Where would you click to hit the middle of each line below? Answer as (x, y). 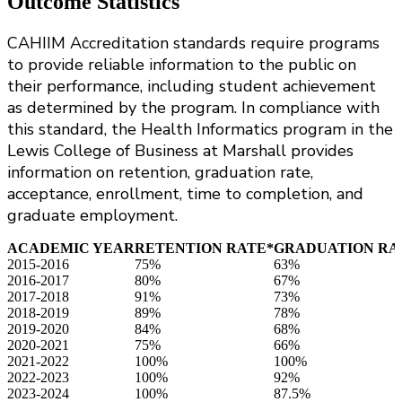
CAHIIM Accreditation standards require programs (193, 44)
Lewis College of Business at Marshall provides (180, 151)
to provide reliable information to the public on (182, 65)
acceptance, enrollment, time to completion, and (185, 194)
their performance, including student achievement (192, 87)
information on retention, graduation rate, (160, 173)
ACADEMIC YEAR (71, 249)
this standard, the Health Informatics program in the (200, 130)
